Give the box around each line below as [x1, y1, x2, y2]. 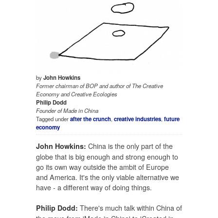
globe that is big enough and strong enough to [36, 151, 178, 162]
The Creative [132, 82, 163, 90]
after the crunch [70, 115, 111, 124]
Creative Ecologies [71, 90, 117, 98]
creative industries [114, 115, 161, 124]
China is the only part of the [86, 140, 173, 151]
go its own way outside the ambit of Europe [36, 161, 169, 172]
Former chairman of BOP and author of [36, 82, 132, 90]
